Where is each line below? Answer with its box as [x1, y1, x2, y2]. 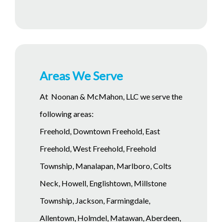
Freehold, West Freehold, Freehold [40, 143, 156, 153]
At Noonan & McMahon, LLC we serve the [40, 91, 182, 101]
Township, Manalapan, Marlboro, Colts [40, 161, 171, 170]
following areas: [40, 109, 94, 118]
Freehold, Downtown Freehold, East [40, 126, 160, 136]
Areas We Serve [40, 68, 123, 83]
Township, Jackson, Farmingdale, [40, 195, 150, 205]
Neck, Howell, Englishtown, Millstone [40, 178, 166, 188]
